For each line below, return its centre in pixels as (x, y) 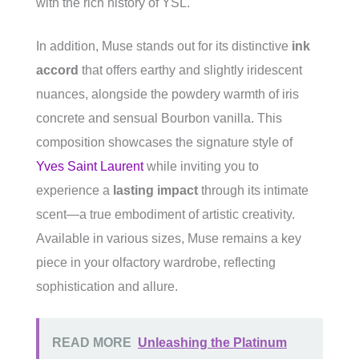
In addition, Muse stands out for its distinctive (164, 46)
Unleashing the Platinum (212, 343)
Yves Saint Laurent (90, 167)
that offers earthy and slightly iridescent (190, 71)
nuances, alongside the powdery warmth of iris (167, 95)
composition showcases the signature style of (164, 143)
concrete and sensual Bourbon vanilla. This (159, 119)
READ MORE (92, 343)
